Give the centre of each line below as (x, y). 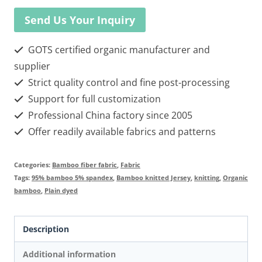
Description (46, 229)
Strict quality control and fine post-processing (128, 83)
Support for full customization (93, 99)
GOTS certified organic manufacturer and (118, 50)
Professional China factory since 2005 (109, 116)
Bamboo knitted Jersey (154, 178)
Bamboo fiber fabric (85, 165)
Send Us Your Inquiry (80, 20)
